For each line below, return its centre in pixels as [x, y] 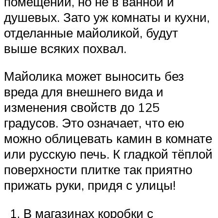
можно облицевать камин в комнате [108, 138]
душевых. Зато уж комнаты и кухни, [107, 17]
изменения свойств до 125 [82, 107]
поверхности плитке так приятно [98, 170]
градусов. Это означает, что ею [94, 123]
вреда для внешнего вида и [84, 92]
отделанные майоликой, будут [91, 32]
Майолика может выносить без [94, 76]
